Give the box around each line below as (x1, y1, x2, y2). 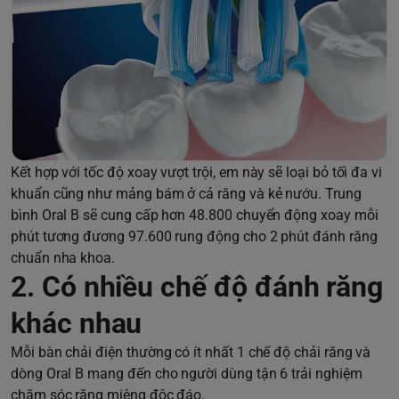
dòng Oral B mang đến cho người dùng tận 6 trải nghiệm (11, 364, 362, 382)
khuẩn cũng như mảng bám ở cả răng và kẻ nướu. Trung (11, 184, 362, 202)
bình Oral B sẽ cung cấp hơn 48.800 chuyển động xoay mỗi (11, 206, 379, 224)
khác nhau (11, 305, 142, 340)
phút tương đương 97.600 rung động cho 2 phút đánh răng (11, 227, 378, 245)
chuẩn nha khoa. (11, 248, 116, 266)
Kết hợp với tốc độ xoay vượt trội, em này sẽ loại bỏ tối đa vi (11, 163, 383, 181)
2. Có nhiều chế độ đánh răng (11, 269, 384, 304)
